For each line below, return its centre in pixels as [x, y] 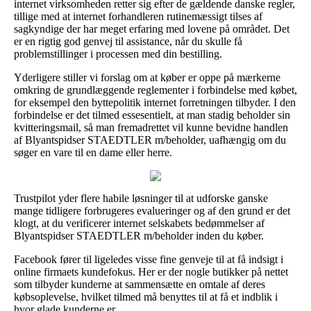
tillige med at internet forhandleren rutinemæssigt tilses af [138, 16]
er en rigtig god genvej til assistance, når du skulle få [128, 41]
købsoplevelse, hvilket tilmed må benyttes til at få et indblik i [146, 296]
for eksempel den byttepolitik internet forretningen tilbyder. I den [155, 102]
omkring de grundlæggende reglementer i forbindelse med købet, [155, 90]
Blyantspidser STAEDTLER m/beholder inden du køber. [139, 235]
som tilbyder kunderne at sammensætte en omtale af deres [140, 284]
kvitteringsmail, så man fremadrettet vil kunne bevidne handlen [151, 127]
